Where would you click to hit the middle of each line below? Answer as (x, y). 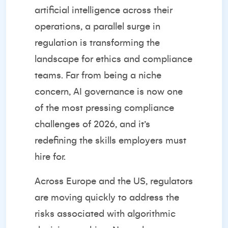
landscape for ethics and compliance (113, 59)
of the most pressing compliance (104, 108)
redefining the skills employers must (110, 140)
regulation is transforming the (97, 43)
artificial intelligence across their (104, 10)
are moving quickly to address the (107, 197)
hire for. (50, 157)
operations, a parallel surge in (97, 26)
